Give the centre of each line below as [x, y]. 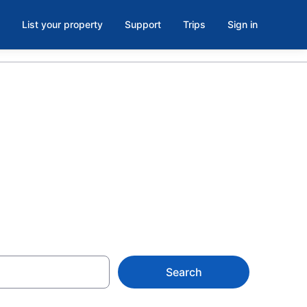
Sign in [243, 24]
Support [143, 24]
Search [184, 272]
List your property [62, 24]
